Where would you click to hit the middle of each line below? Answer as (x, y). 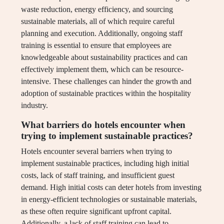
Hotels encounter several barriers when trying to (96, 151)
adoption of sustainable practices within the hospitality (106, 93)
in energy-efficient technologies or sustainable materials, (109, 199)
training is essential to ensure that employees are (96, 45)
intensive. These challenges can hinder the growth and (106, 81)
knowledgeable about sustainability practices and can (104, 57)
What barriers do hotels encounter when (103, 125)
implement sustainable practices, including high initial (105, 163)
